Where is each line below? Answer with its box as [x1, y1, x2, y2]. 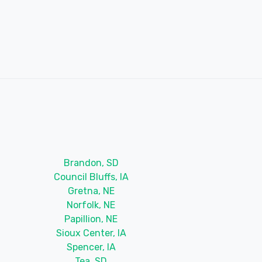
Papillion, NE [64, 213, 118, 225]
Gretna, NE [67, 185, 115, 196]
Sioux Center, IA [56, 227, 126, 239]
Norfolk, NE [67, 199, 116, 211]
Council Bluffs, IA [53, 171, 129, 182]
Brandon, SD [63, 157, 119, 168]
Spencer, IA [66, 241, 116, 253]
